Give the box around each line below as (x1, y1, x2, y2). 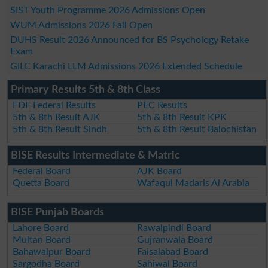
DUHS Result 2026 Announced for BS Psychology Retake (10, 35, 249, 45)
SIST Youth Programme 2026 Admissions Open (10, 5, 205, 15)
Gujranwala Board (137, 234, 214, 245)
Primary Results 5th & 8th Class (10, 84, 160, 95)
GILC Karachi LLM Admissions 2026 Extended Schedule (10, 61, 242, 71)
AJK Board (137, 166, 182, 176)
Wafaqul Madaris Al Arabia (137, 178, 250, 188)
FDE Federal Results (13, 100, 96, 110)
